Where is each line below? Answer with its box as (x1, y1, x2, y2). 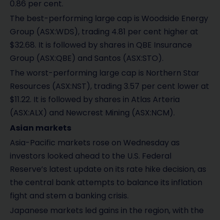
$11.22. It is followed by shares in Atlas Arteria (10, 94, 180, 106)
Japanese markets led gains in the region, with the (10, 204, 204, 216)
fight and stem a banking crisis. (10, 190, 129, 201)
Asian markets (10, 122, 71, 134)
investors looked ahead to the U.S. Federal (10, 150, 171, 162)
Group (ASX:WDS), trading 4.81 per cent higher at (10, 26, 198, 38)
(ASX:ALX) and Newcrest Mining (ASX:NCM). (10, 107, 175, 119)
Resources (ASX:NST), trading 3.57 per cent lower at (10, 81, 209, 92)
